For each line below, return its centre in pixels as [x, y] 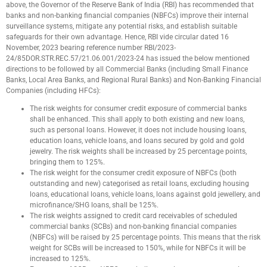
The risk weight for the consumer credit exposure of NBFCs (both [133, 173]
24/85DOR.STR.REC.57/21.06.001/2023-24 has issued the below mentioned [128, 58]
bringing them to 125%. [67, 162]
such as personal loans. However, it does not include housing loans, [138, 130]
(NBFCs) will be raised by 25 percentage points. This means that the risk [145, 237]
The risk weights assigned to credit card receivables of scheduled [133, 216]
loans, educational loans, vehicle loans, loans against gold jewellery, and [145, 194]
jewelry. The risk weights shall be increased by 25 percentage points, [138, 151]
